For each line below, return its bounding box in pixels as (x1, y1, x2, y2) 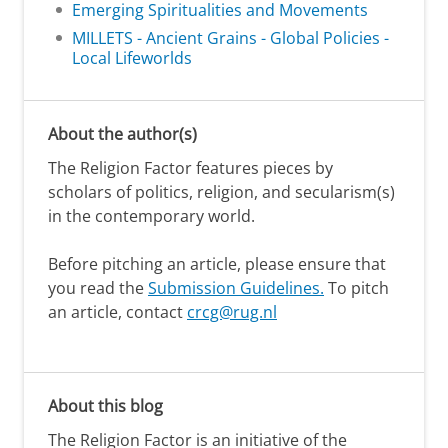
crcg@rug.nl (187, 300, 277, 323)
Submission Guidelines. (148, 276, 324, 299)
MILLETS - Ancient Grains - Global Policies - (72, 26, 389, 49)
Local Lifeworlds (72, 46, 192, 69)
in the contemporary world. (48, 204, 259, 227)
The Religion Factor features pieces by (48, 156, 333, 179)
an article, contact (48, 300, 187, 323)
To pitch (324, 276, 389, 299)
